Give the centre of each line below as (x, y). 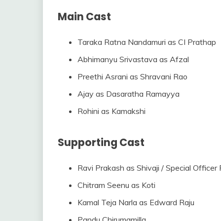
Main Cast (84, 16)
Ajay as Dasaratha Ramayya (129, 93)
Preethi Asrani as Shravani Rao (132, 76)
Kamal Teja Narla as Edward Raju (136, 202)
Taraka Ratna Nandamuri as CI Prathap (147, 42)
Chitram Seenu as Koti (116, 185)
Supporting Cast (101, 142)
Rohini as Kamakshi (111, 111)
